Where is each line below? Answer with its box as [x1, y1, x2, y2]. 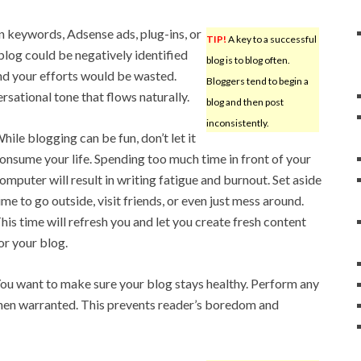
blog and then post [205, 95, 284, 108]
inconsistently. [205, 116, 269, 129]
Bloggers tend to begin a [205, 74, 309, 87]
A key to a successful [226, 32, 317, 45]
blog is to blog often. [205, 53, 290, 66]
